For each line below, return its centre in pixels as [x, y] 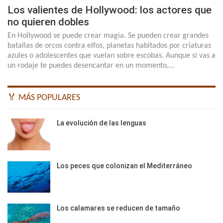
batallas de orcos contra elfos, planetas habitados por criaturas [109, 46]
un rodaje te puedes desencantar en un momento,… [91, 66]
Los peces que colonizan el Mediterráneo [124, 166]
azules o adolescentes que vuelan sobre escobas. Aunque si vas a [111, 56]
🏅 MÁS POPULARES [44, 98]
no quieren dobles [48, 22]
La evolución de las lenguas [102, 123]
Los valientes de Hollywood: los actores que [110, 10]
